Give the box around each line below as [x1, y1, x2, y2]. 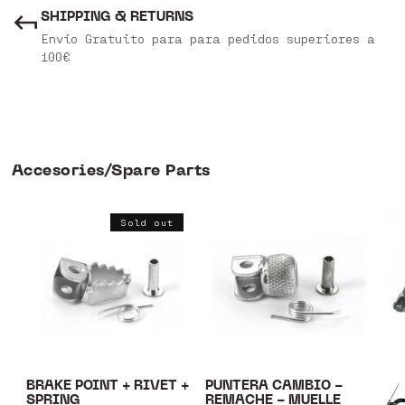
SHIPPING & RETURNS [40, 8, 193, 26]
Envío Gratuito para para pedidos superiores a [40, 31, 375, 47]
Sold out [119, 217, 174, 229]
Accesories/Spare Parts [11, 160, 211, 182]
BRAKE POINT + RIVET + [25, 377, 189, 395]
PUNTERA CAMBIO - [205, 377, 344, 395]
